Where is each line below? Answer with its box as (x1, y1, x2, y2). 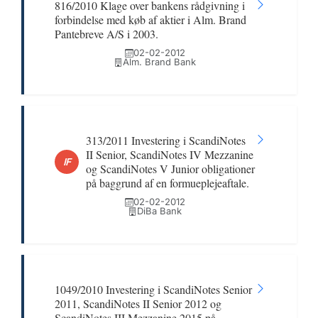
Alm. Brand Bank (122, 56, 196, 67)
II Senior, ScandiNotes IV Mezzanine (86, 147, 253, 162)
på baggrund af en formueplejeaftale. (86, 175, 249, 190)
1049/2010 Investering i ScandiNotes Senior (55, 282, 252, 297)
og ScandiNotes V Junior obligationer (86, 161, 255, 176)
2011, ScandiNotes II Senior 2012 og (55, 296, 221, 311)
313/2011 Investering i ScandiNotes (86, 133, 246, 148)
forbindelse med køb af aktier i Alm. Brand (55, 12, 246, 27)
